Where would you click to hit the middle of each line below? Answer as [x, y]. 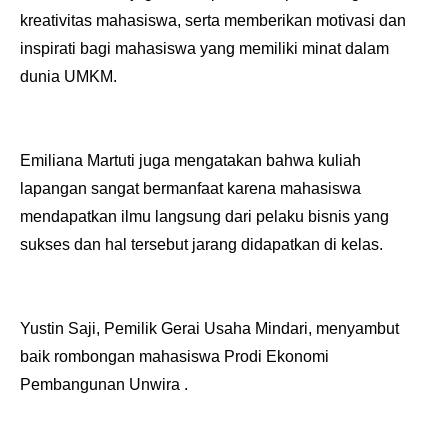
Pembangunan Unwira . [104, 385]
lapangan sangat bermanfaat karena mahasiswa [190, 189]
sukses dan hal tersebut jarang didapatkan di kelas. [201, 245]
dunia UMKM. [68, 77]
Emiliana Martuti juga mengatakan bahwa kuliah [190, 161]
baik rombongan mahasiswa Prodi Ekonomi [174, 357]
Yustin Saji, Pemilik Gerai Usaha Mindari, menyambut [209, 329]
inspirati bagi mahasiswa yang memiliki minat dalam [204, 49]
